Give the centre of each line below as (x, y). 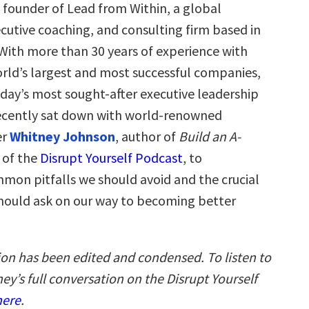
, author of (147, 136)
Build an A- (210, 136)
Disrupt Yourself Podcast (111, 158)
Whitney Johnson (62, 136)
